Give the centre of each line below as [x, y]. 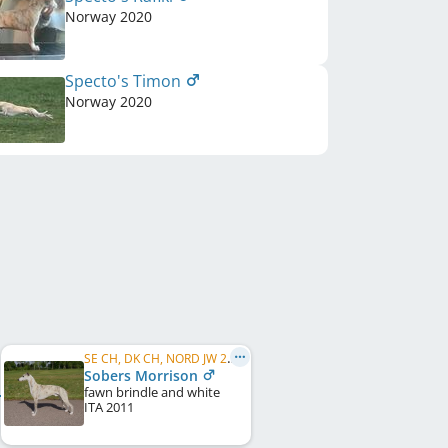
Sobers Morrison [143, 375]
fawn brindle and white [152, 391]
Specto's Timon [125, 80]
